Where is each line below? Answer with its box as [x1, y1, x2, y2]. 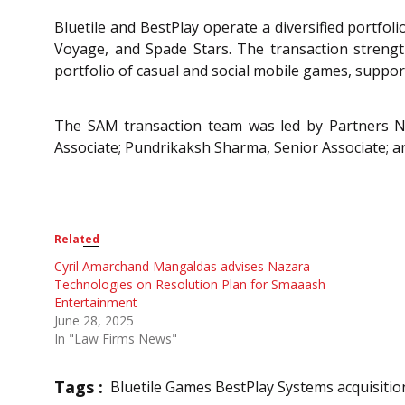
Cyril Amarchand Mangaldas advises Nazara [54, 257, 310, 275]
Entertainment [54, 293, 137, 311]
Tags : [54, 375, 103, 398]
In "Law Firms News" [54, 329, 177, 347]
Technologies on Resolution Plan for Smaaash [54, 275, 325, 293]
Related [54, 231, 99, 247]
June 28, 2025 [54, 311, 134, 329]
